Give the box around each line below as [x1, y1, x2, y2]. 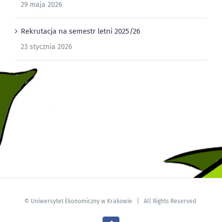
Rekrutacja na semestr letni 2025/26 [21, 26, 140, 36]
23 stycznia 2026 [21, 42, 72, 51]
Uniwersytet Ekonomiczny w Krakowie [31, 197, 132, 205]
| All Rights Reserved [132, 197, 198, 205]
